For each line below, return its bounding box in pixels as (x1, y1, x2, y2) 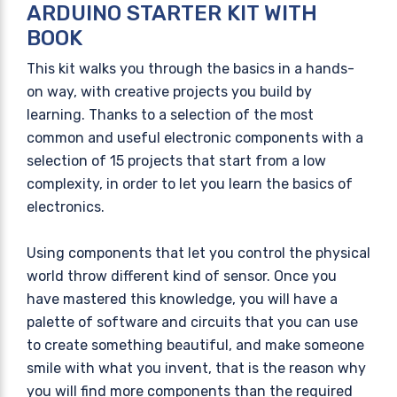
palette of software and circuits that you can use (27, 313, 358, 331)
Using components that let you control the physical (27, 244, 370, 261)
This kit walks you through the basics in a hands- (27, 59, 354, 77)
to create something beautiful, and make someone (27, 336, 364, 354)
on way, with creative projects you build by (27, 82, 312, 100)
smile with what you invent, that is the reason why (27, 359, 366, 377)
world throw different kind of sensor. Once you (27, 267, 337, 284)
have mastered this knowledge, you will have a (27, 290, 338, 307)
